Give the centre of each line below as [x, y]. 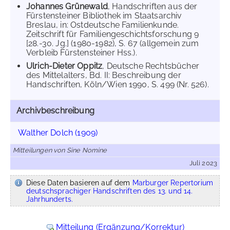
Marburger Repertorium [173, 183]
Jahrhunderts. [50, 199]
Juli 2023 [203, 163]
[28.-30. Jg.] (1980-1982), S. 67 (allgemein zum [113, 43]
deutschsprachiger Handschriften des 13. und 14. [110, 191]
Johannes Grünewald [67, 6]
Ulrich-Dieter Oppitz [64, 66]
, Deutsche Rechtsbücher [151, 66]
